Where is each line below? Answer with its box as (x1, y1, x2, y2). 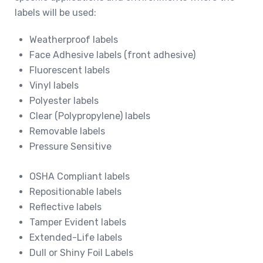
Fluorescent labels (29, 64, 110, 76)
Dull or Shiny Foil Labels (29, 247, 133, 258)
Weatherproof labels (29, 33, 118, 45)
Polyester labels (29, 95, 99, 106)
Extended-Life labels (29, 231, 122, 243)
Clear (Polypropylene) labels (29, 110, 150, 122)
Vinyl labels (29, 79, 79, 91)
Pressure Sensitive (29, 140, 112, 152)
